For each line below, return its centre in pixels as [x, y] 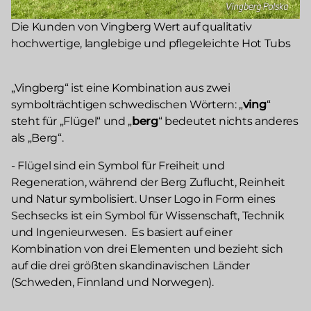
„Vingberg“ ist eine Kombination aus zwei [121, 87]
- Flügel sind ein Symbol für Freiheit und [118, 165]
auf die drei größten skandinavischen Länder [131, 265]
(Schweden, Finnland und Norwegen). [114, 282]
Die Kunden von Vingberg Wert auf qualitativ [132, 26]
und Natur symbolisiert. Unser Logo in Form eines [144, 199]
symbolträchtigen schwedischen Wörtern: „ [127, 104]
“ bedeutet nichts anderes [228, 121]
